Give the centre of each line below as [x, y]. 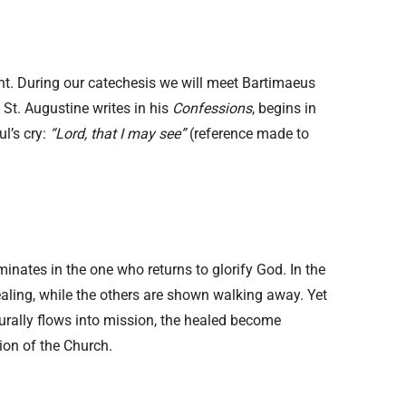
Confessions [212, 109]
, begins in [284, 109]
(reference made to [247, 134]
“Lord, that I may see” [118, 134]
